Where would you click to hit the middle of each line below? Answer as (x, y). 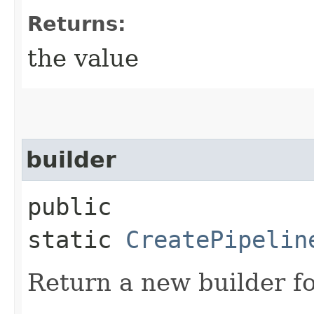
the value (83, 58)
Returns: (77, 23)
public (69, 206)
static (76, 239)
